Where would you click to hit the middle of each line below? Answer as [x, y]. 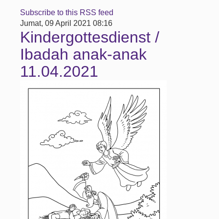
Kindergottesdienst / [90, 37]
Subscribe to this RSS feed [67, 12]
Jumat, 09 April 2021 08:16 [66, 23]
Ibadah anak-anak [84, 54]
